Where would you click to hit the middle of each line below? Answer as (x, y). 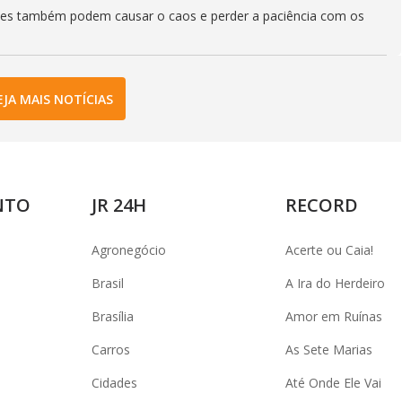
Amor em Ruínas (334, 316)
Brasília (113, 316)
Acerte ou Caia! (329, 250)
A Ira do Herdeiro (335, 283)
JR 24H (119, 205)
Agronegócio (129, 250)
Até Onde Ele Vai (333, 383)
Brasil (108, 283)
